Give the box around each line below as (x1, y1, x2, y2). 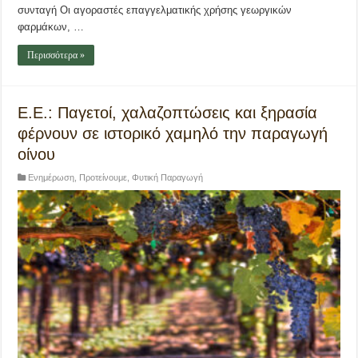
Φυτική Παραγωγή (132, 173, 204, 183)
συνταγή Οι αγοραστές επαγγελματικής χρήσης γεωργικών (18, 4, 292, 17)
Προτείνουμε (79, 173, 128, 183)
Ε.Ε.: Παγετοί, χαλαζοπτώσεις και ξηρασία (18, 104, 318, 122)
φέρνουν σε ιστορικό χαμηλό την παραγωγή (18, 125, 328, 143)
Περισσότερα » (27, 50, 86, 62)
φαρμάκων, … (18, 21, 85, 34)
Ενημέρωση (28, 173, 75, 183)
